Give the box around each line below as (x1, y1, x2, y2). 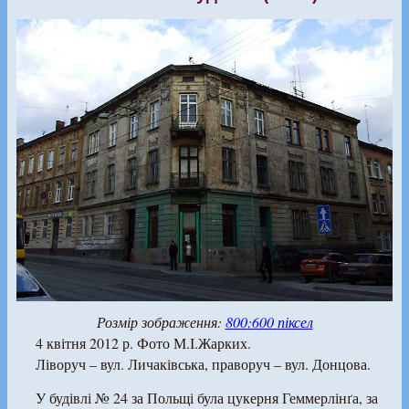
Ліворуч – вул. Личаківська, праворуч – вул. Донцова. (35, 354, 371, 374)
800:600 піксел (225, 312, 313, 332)
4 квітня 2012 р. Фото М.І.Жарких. (35, 333, 251, 353)
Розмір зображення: (96, 312, 225, 332)
